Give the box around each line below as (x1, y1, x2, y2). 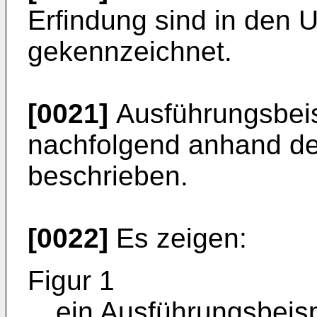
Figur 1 (28, 265, 115, 296)
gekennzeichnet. (28, 36, 232, 67)
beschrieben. (28, 161, 188, 191)
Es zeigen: (108, 223, 247, 253)
